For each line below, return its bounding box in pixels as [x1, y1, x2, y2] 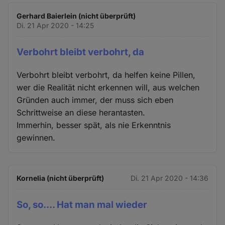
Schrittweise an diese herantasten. [17, 107, 146, 118]
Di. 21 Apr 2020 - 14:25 [17, 21, 94, 30]
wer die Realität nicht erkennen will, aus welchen [17, 82, 200, 92]
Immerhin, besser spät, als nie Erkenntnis [17, 120, 171, 130]
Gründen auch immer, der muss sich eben [17, 94, 174, 105]
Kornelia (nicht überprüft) [17, 173, 104, 182]
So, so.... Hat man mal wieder [17, 198, 148, 210]
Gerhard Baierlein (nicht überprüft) [17, 12, 136, 21]
